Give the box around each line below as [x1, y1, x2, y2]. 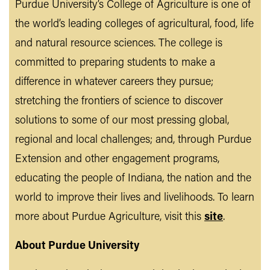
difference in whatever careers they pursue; [15, 77, 213, 89]
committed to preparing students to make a [15, 57, 215, 69]
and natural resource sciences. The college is [15, 38, 222, 50]
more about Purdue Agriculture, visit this [15, 212, 204, 224]
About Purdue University [15, 240, 139, 253]
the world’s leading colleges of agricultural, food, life [15, 19, 254, 31]
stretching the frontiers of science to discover [15, 96, 223, 108]
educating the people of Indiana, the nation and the [15, 173, 251, 185]
